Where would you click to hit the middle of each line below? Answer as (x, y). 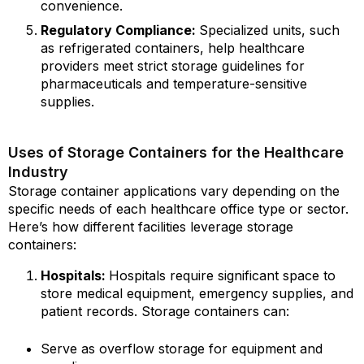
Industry (38, 172)
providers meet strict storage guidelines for (173, 66)
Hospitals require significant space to (222, 275)
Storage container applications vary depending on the (174, 191)
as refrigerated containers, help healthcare (173, 48)
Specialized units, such (269, 30)
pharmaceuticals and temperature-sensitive (174, 84)
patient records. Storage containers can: (165, 311)
